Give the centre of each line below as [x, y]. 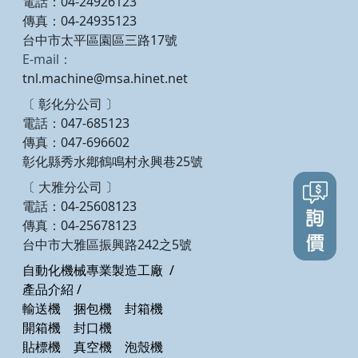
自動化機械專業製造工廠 [93, 270]
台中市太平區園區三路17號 [100, 40]
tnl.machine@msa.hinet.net [105, 79]
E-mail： [47, 60]
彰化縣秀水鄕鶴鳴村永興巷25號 [114, 162]
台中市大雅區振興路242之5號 [110, 245]
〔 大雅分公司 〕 [70, 187]
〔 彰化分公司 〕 [70, 104]
